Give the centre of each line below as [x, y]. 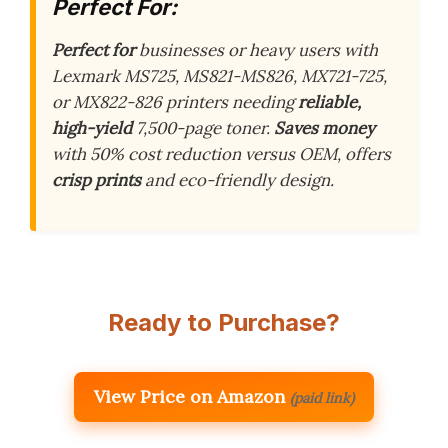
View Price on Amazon [189, 396]
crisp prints [96, 180]
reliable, [329, 102]
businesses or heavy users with [256, 50]
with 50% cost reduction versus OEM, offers [221, 154]
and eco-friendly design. [237, 180]
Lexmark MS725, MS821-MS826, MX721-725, [219, 76]
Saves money [324, 128]
